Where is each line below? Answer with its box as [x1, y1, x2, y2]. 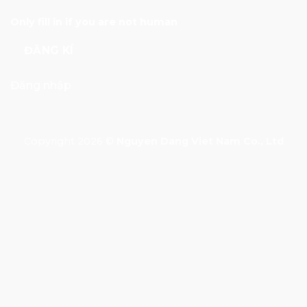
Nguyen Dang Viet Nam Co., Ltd [116, 135, 284, 148]
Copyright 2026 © [23, 135, 116, 148]
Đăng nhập [10, 78, 71, 92]
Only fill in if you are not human [10, 16, 177, 29]
